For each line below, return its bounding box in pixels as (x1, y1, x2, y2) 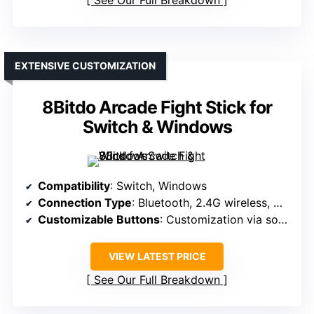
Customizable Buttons (38, 212, 160, 227)
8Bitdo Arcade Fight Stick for (42, 97, 272, 118)
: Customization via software (160, 212, 278, 227)
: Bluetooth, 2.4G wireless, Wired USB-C (132, 196, 273, 210)
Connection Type (38, 196, 132, 210)
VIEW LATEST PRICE (108, 250, 206, 263)
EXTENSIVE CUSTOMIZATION (15, 60, 156, 72)
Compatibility (38, 179, 110, 193)
